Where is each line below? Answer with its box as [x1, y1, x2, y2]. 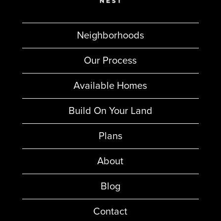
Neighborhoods [76, 30, 144, 42]
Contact [93, 206, 128, 218]
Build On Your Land [68, 105, 152, 117]
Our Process [84, 55, 137, 67]
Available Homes [74, 80, 147, 92]
